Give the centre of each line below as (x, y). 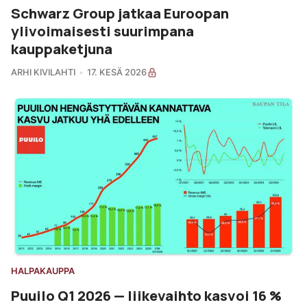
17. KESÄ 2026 (116, 72)
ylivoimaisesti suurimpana (102, 30)
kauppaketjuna (62, 48)
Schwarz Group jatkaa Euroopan (120, 13)
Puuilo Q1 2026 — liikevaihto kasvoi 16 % (146, 295)
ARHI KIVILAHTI (43, 72)
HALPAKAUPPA (43, 271)
